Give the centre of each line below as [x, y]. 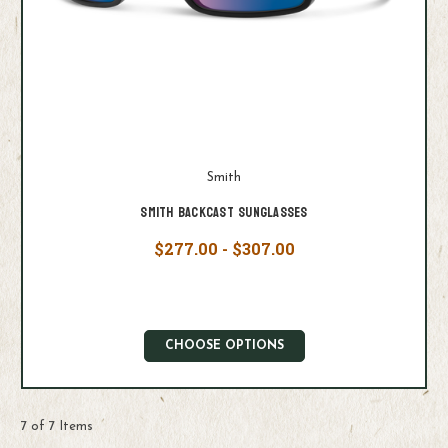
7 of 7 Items [57, 427]
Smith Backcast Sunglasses [224, 213]
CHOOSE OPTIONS [224, 346]
